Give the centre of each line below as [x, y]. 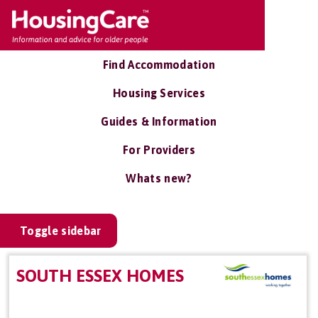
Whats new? [159, 178]
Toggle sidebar [61, 231]
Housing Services [159, 93]
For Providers [159, 150]
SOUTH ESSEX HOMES [100, 276]
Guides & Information [159, 121]
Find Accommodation [159, 65]
